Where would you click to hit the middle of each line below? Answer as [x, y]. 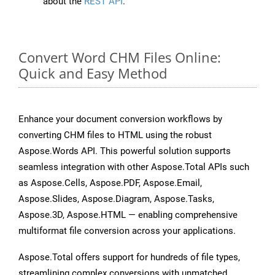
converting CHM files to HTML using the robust [115, 135]
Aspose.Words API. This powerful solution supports [125, 151]
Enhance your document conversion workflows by [120, 119]
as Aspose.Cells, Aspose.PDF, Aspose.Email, [110, 183]
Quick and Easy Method [93, 73]
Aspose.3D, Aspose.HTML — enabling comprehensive [128, 215]
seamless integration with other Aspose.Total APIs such [134, 167]
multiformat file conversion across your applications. [127, 231]
